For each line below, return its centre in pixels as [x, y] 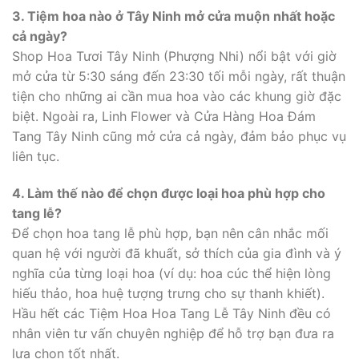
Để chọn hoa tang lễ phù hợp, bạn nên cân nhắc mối [170, 233]
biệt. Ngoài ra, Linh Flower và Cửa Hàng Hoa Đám [164, 116]
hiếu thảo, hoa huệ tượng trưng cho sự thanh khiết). [168, 293]
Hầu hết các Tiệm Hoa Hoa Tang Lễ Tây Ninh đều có [171, 313]
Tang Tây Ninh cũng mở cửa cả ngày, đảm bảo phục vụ [179, 136]
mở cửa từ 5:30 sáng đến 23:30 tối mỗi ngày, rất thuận [179, 76]
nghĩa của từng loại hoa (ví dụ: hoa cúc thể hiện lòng [171, 273]
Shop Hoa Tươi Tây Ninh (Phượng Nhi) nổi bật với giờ [174, 56]
